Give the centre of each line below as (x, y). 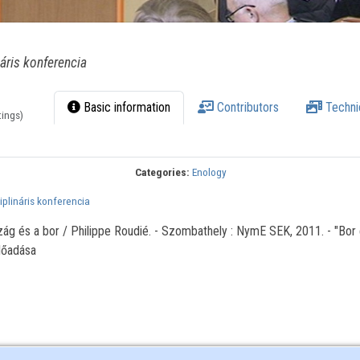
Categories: (163, 172)
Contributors (247, 108)
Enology (210, 172)
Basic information (126, 108)
